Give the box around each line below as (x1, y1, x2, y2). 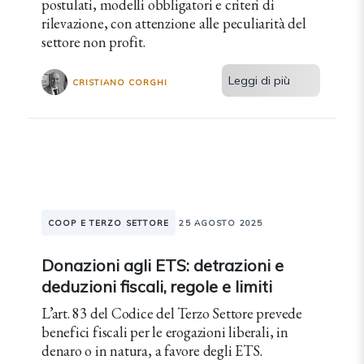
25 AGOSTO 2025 (179, 218, 263, 228)
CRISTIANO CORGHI (72, 76, 167, 88)
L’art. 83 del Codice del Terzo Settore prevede (41, 304, 302, 323)
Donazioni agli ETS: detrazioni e (41, 255, 284, 275)
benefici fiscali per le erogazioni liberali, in (41, 323, 288, 341)
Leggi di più (228, 73, 291, 88)
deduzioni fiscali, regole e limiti (41, 276, 272, 297)
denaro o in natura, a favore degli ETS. (41, 341, 262, 360)
